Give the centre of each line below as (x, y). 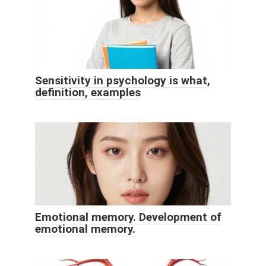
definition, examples (88, 93)
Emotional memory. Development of (128, 217)
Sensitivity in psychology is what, (123, 81)
